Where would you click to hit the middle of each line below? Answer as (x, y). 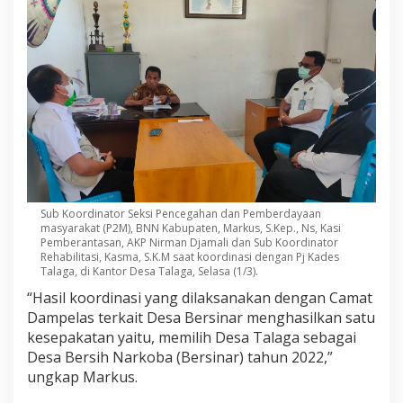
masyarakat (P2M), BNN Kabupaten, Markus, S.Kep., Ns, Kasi (191, 228)
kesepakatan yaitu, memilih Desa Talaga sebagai (192, 337)
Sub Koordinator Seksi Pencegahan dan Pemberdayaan (181, 213)
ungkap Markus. (82, 376)
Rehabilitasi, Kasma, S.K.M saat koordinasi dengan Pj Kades (190, 256)
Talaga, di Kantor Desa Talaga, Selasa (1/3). (149, 271)
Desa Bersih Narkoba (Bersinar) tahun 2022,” (180, 357)
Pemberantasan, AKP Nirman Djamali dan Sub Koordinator (189, 242)
